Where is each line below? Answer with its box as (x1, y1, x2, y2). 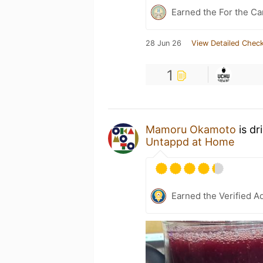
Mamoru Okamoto (146, 123, 236, 136)
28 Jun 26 (146, 38, 181, 48)
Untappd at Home (146, 135, 234, 148)
